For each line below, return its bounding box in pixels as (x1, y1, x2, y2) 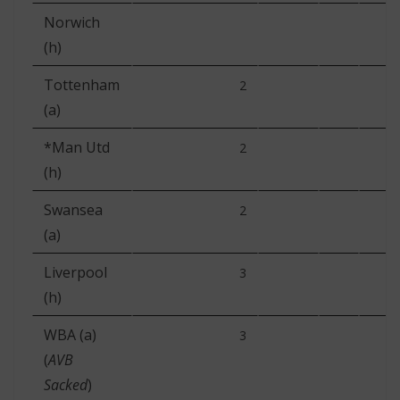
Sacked (44, 375, 87, 395)
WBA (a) (44, 325, 96, 345)
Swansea (44, 200, 103, 220)
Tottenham (44, 75, 120, 95)
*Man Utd (44, 137, 110, 157)
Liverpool (44, 262, 107, 282)
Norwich (44, 12, 100, 32)
